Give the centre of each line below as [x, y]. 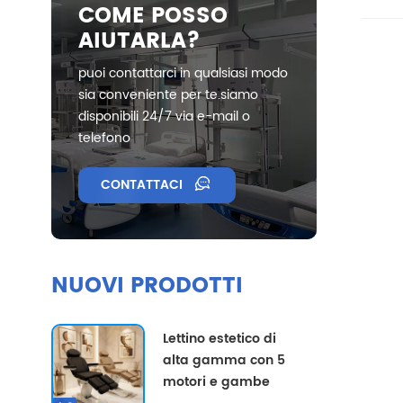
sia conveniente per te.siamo [168, 95]
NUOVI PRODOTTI [147, 286]
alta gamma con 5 [224, 360]
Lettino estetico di [220, 339]
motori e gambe [217, 382]
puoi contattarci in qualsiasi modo [183, 73]
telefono [104, 138]
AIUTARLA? [139, 41]
